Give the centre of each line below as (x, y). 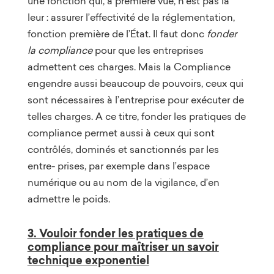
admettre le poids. (68, 198)
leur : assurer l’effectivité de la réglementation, (131, 17)
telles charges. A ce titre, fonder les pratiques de (136, 116)
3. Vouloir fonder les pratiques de (115, 233)
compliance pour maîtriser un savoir (123, 247)
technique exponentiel (88, 260)
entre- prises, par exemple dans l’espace (118, 165)
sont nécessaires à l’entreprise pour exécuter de (135, 99)
